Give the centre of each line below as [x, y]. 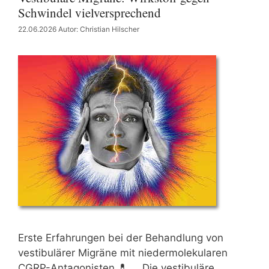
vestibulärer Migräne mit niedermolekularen [123, 252]
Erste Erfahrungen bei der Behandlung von [121, 237]
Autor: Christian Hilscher [99, 29]
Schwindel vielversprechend [89, 12]
